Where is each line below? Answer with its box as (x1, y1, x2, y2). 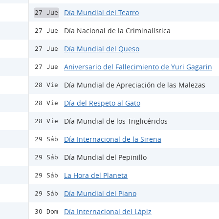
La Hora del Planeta (64, 171, 128, 180)
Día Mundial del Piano (64, 189, 136, 198)
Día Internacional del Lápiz (64, 207, 152, 216)
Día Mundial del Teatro (64, 8, 139, 17)
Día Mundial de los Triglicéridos (64, 116, 168, 126)
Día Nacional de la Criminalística (64, 26, 171, 35)
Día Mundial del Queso (64, 44, 139, 53)
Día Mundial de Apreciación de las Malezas (64, 80, 205, 89)
